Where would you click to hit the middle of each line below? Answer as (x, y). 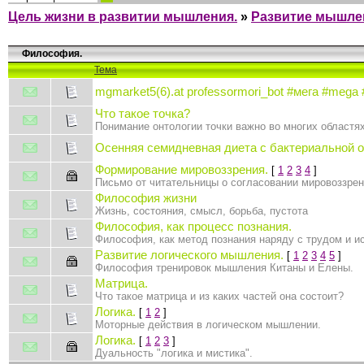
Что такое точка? (143, 113)
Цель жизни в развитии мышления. (123, 16)
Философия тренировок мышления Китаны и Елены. (224, 267)
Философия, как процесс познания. (193, 226)
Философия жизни (146, 198)
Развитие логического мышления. (189, 255)
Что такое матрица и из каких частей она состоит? (219, 296)
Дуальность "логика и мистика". (174, 353)
